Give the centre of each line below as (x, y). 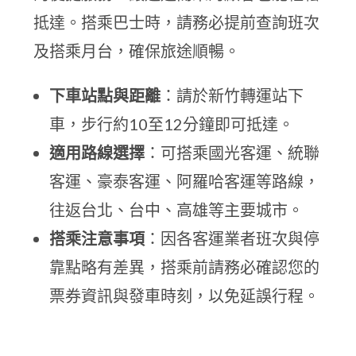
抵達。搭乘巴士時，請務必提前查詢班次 (177, 22)
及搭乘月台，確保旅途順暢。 (137, 51)
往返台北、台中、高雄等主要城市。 (177, 210)
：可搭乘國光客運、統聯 (232, 153)
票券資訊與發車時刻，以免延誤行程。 (185, 296)
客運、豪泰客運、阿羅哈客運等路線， (185, 181)
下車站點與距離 (105, 95)
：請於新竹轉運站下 (232, 95)
